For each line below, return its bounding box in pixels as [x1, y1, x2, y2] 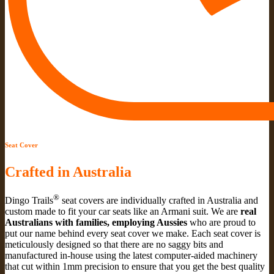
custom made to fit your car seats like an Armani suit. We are [5, 206, 240, 217]
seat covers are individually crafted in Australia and [59, 195, 258, 206]
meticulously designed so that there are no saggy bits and [5, 239, 223, 250]
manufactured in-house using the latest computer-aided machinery [5, 250, 257, 261]
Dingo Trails [5, 195, 53, 206]
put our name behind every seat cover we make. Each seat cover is [5, 228, 261, 239]
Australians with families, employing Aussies [5, 217, 187, 228]
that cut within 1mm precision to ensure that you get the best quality [5, 261, 265, 272]
